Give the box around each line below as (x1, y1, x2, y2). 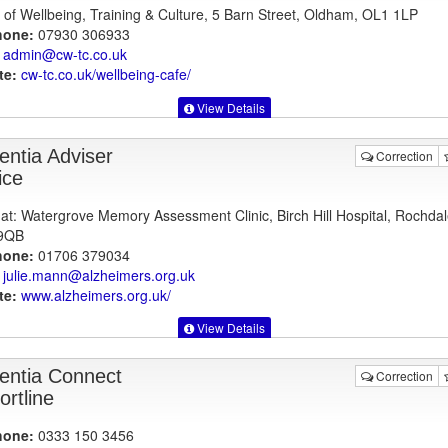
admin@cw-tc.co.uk (2, 44, 127, 65)
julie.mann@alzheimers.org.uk (2, 264, 195, 285)
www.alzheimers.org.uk (20, 284, 167, 305)
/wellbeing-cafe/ (91, 64, 191, 85)
